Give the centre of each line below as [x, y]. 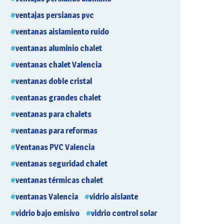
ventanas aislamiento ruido [62, 32]
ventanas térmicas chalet [59, 180]
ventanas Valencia [47, 197]
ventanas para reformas [56, 131]
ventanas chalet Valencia [58, 65]
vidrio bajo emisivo [47, 213]
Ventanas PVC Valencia [55, 147]
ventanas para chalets [53, 114]
